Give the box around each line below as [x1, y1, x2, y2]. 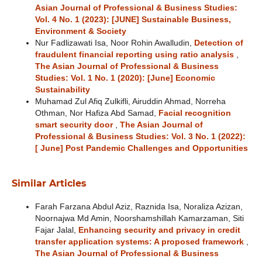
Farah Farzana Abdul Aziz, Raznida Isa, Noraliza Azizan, [35, 202, 243, 211]
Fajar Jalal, [35, 225, 78, 235]
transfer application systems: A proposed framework [35, 237, 246, 246]
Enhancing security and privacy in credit [78, 225, 240, 235]
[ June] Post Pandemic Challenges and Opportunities [35, 143, 248, 153]
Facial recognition [158, 108, 231, 118]
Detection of [194, 38, 243, 47]
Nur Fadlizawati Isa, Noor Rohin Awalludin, [35, 38, 194, 47]
